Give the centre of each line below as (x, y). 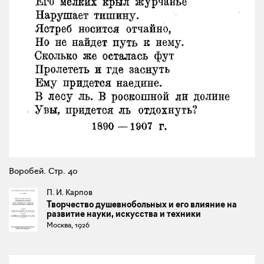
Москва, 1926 (68, 225)
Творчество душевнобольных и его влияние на (142, 205)
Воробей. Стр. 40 (43, 171)
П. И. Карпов (70, 192)
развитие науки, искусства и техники (124, 214)
